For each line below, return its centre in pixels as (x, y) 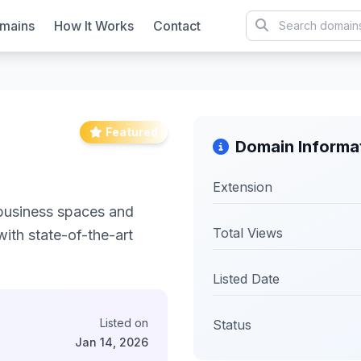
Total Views (248, 233)
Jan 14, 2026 (112, 342)
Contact (176, 26)
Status (232, 325)
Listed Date (246, 279)
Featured (132, 132)
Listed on (124, 323)
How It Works (93, 26)
